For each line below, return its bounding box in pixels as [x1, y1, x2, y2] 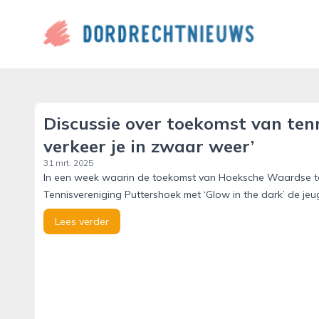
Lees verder [55, 215, 109, 228]
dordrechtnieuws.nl [33, 18, 133, 32]
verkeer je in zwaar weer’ [43, 135, 254, 157]
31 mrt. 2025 [43, 157, 93, 168]
